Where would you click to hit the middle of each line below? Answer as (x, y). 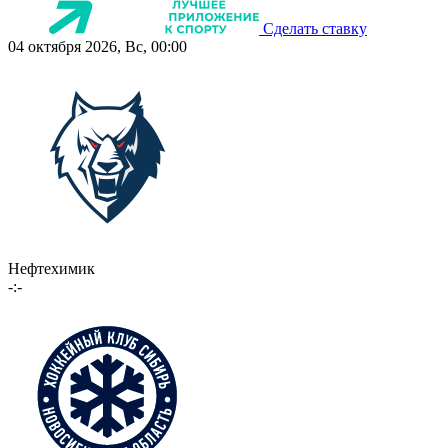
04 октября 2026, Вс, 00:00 (97, 46)
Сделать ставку (315, 28)
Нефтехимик (51, 268)
